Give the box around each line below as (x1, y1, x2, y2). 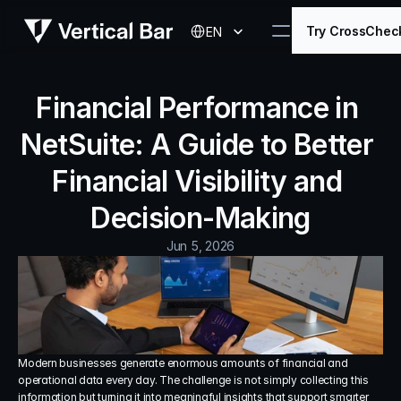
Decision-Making (90, 200, 311, 235)
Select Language (180, 12, 263, 25)
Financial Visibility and (52, 164, 343, 199)
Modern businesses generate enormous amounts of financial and (18, 356, 348, 370)
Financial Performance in (36, 90, 359, 125)
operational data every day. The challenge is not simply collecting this (18, 373, 369, 387)
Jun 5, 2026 (166, 238, 235, 253)
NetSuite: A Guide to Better (21, 127, 374, 162)
